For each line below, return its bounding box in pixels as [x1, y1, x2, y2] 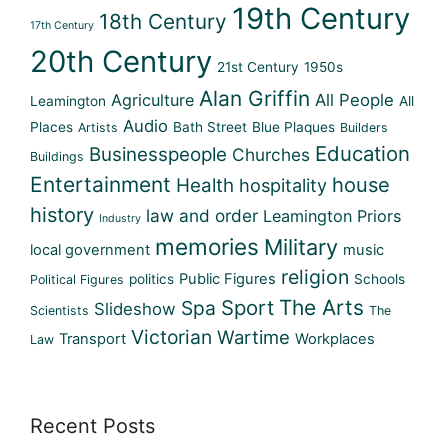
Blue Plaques [252, 118, 335, 135]
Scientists [30, 302, 89, 318]
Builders [340, 119, 388, 135]
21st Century [217, 58, 299, 75]
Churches [232, 143, 310, 165]
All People [315, 89, 394, 110]
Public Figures [179, 269, 276, 288]
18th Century [99, 8, 227, 34]
